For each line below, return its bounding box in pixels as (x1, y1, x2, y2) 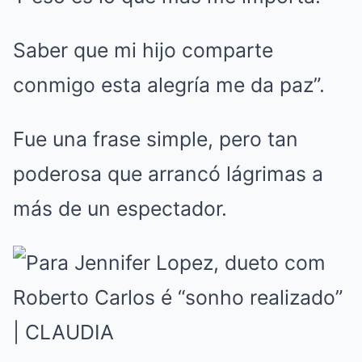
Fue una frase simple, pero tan (13, 127, 298, 152)
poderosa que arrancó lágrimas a (13, 162, 323, 187)
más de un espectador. (13, 196, 227, 221)
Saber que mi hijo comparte (13, 38, 273, 63)
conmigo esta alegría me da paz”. (13, 73, 325, 98)
